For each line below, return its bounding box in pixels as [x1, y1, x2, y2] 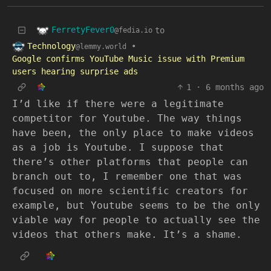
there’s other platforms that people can [12, 156, 248, 168]
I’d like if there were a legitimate [12, 98, 224, 109]
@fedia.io [114, 26, 152, 35]
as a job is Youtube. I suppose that [12, 142, 224, 153]
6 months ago [206, 82, 264, 92]
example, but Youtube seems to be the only [12, 200, 260, 211]
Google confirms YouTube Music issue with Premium [12, 54, 244, 64]
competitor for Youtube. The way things [12, 113, 242, 124]
